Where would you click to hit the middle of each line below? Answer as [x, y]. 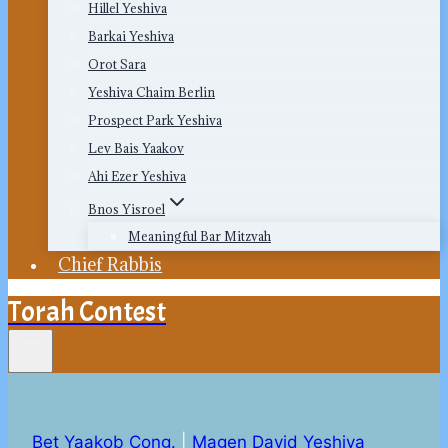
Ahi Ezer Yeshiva [137, 176]
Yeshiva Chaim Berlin [151, 92]
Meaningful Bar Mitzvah [199, 236]
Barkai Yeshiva [131, 36]
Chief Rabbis [110, 264]
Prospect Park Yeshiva [155, 120]
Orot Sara [117, 64]
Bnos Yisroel [126, 209]
